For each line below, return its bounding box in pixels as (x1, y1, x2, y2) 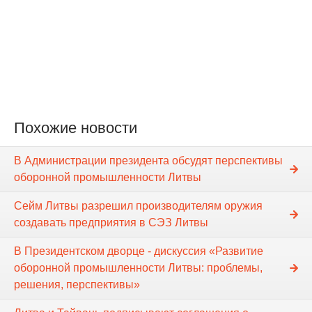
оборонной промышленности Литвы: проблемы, (14, 262, 263, 274)
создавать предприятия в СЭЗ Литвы (14, 217, 208, 229)
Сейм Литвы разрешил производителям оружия (14, 200, 263, 212)
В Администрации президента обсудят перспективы (14, 155, 283, 167)
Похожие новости (14, 119, 137, 137)
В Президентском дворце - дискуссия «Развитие (14, 245, 263, 258)
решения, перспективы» (14, 279, 140, 291)
